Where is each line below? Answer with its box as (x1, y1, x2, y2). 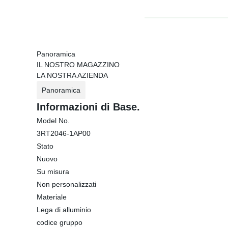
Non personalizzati (37, 180, 96, 188)
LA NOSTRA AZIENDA (37, 71, 108, 79)
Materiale (37, 193, 67, 201)
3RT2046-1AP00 (37, 129, 91, 137)
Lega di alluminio (37, 206, 91, 214)
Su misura (37, 167, 69, 176)
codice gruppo (37, 218, 82, 226)
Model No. (37, 117, 70, 125)
